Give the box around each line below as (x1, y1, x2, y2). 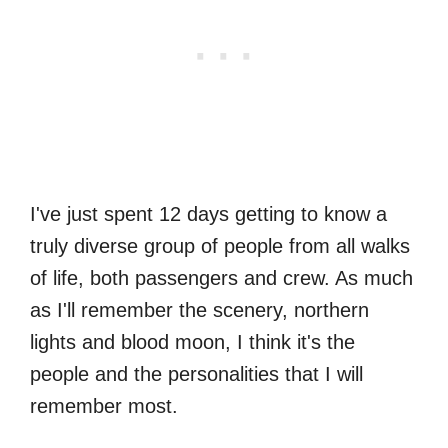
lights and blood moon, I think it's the (30, 331, 355, 354)
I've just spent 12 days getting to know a (30, 203, 387, 226)
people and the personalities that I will (30, 363, 363, 386)
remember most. (30, 395, 178, 418)
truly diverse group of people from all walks (30, 235, 410, 258)
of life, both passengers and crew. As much (30, 267, 413, 290)
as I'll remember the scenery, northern (30, 299, 369, 322)
